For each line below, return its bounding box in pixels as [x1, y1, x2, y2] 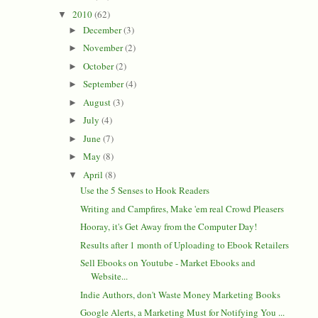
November [83, 41, 126, 55]
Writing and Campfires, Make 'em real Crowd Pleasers [80, 202, 285, 215]
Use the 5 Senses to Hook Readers [80, 184, 210, 197]
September [83, 77, 126, 91]
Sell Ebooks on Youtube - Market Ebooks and [80, 256, 256, 270]
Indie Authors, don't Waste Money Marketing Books [80, 287, 281, 301]
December [83, 23, 124, 36]
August [83, 95, 114, 109]
